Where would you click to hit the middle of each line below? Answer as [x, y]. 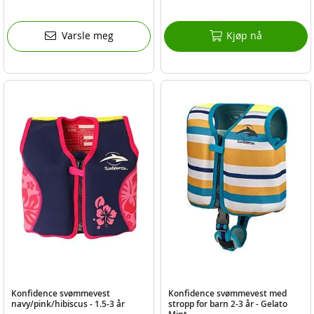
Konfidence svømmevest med [227, 293]
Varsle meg [87, 36]
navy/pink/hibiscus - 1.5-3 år [68, 303]
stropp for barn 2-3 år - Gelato [227, 303]
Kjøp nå [244, 36]
